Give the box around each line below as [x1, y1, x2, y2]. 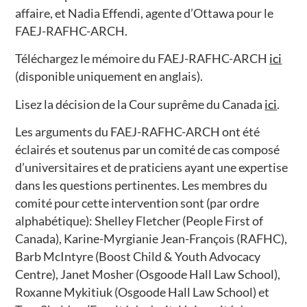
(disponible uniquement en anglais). [15, 69, 204, 84]
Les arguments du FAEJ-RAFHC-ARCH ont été [15, 124, 260, 140]
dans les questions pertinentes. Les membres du [15, 177, 268, 193]
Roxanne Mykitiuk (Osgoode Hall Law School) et [15, 284, 270, 300]
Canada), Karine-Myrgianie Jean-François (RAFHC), [15, 231, 288, 247]
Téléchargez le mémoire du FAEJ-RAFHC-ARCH [15, 51, 270, 66]
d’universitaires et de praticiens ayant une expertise [15, 160, 288, 175]
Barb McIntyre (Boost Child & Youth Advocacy [15, 249, 261, 265]
